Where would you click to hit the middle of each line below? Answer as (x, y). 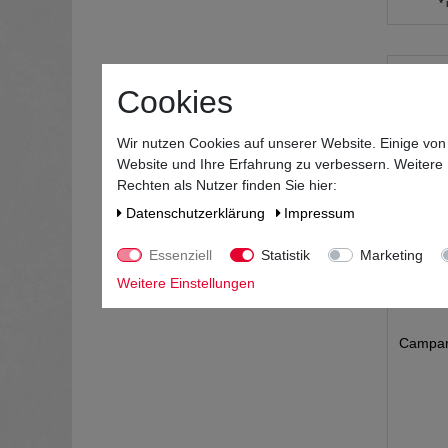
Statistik (285, 254)
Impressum (319, 212)
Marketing (391, 254)
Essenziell (180, 254)
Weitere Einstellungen (186, 282)
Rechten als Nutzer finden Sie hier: (227, 184)
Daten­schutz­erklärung (197, 212)
